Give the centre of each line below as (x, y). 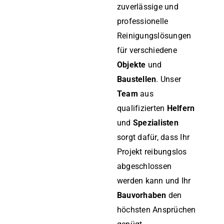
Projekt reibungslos (152, 151)
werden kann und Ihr (154, 180)
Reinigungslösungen (154, 35)
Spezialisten (155, 122)
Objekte (131, 64)
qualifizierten (142, 108)
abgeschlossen (144, 166)
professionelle (143, 21)
